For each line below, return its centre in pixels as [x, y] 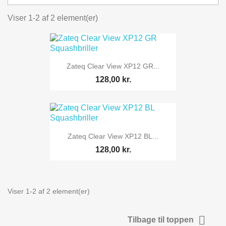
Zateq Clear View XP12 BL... [113, 136]
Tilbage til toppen [162, 219]
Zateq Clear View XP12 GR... [113, 66]
